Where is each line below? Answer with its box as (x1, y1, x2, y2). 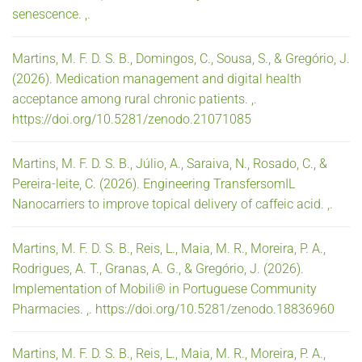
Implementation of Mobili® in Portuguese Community (12, 280, 317, 297)
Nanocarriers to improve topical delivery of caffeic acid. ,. (12, 196, 333, 212)
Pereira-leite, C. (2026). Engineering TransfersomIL (12, 175, 295, 192)
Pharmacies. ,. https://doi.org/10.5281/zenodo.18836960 (12, 301, 335, 317)
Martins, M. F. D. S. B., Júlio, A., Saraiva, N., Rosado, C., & (12, 155, 327, 171)
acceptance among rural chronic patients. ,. (12, 90, 257, 107)
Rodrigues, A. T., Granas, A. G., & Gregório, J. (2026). (12, 260, 304, 276)
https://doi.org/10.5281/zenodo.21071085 (12, 111, 251, 127)
